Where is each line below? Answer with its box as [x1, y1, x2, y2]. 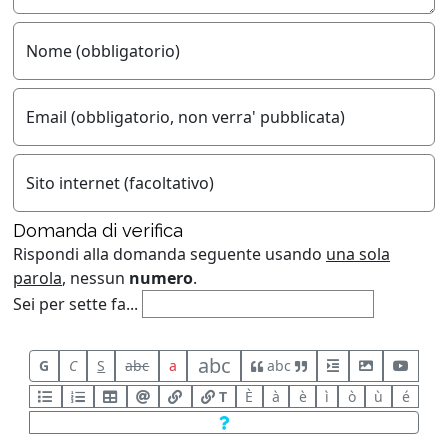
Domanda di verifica [13, 219, 183, 241]
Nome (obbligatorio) [26, 39, 180, 62]
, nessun [62, 266, 129, 289]
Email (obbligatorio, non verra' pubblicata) [26, 105, 345, 128]
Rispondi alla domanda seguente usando [13, 242, 326, 265]
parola [13, 266, 62, 289]
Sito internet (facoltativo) [26, 171, 214, 194]
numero [129, 266, 193, 289]
